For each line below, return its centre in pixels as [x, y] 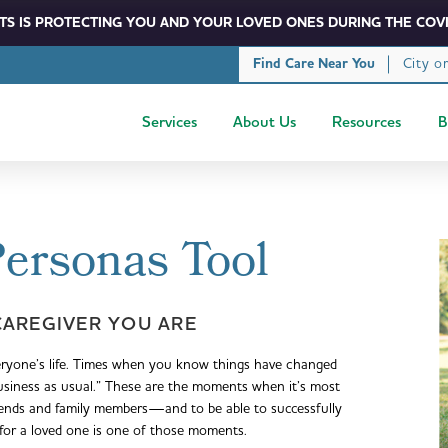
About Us [265, 122]
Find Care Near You [313, 64]
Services [169, 122]
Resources [367, 122]
